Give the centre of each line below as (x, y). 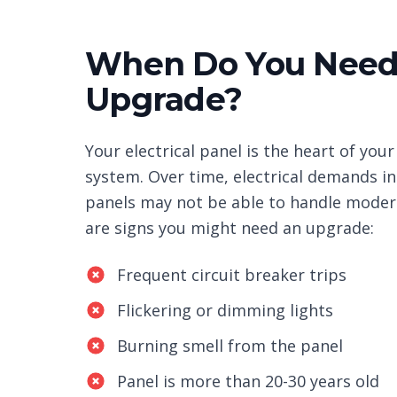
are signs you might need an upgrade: (230, 228)
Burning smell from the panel (230, 346)
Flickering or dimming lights (225, 310)
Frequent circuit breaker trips (232, 275)
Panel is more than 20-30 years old (248, 381)
